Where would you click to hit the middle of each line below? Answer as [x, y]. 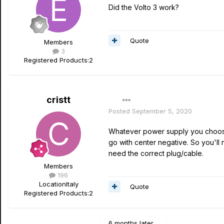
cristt [58, 100]
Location [52, 184]
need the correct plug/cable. [156, 153]
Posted [120, 111]
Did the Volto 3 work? [144, 7]
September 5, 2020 [162, 111]
